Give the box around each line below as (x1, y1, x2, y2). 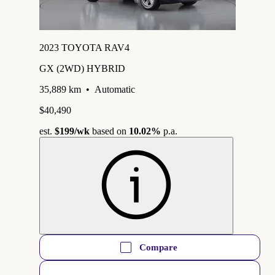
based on (90, 125, 129, 136)
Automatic (95, 83, 135, 95)
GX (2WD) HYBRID (39, 63, 125, 74)
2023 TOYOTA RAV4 (39, 42, 130, 53)
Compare (139, 242, 177, 252)
